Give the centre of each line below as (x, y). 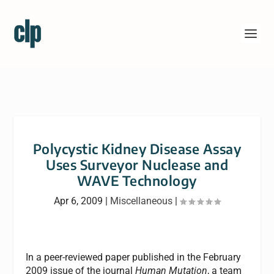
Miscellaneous (141, 201)
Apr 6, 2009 (78, 201)
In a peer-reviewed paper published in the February (134, 257)
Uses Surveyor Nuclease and (137, 165)
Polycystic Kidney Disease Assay (137, 149)
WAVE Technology (137, 180)
